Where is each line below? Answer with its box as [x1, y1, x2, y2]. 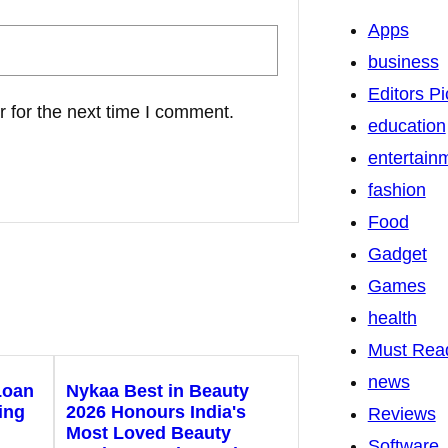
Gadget [367, 244, 427, 265]
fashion [367, 180, 426, 201]
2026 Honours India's [65, 402, 246, 423]
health [367, 308, 417, 329]
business [367, 52, 439, 73]
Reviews [367, 404, 436, 425]
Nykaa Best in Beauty [65, 381, 249, 402]
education [367, 116, 446, 137]
